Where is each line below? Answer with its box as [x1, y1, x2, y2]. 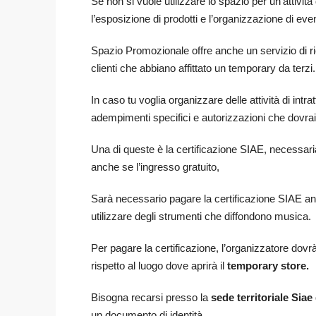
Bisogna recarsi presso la [91, 291, 211, 304]
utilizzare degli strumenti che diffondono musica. [91, 210, 311, 223]
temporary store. [224, 260, 309, 272]
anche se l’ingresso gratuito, [91, 161, 219, 174]
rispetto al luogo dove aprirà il [91, 260, 224, 272]
